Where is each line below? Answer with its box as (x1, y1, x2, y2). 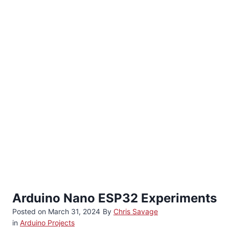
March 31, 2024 (48, 207, 100, 216)
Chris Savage (113, 207, 158, 216)
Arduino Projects (20, 218, 75, 227)
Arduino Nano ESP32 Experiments (12, 190, 217, 205)
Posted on (12, 207, 48, 216)
